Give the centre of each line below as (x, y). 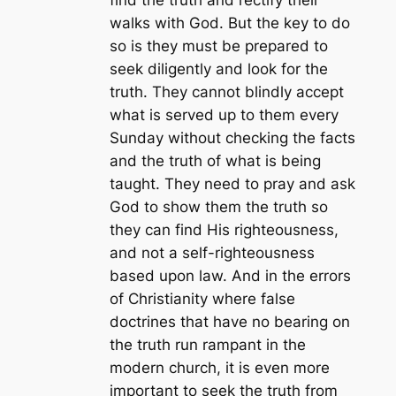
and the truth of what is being (215, 160)
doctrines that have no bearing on (229, 321)
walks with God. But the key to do (229, 23)
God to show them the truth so (218, 206)
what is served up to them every (224, 114)
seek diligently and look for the (218, 69)
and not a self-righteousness (212, 252)
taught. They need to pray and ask (232, 183)
